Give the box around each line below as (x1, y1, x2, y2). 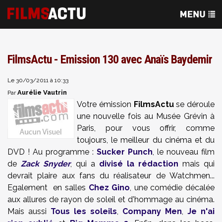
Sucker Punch (97, 147, 153, 157)
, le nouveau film (153, 147, 215, 157)
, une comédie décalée (130, 183, 215, 192)
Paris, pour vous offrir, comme (77, 123, 215, 133)
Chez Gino (88, 183, 130, 192)
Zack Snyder (21, 159, 70, 168)
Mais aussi (7, 207, 51, 216)
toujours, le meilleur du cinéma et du (77, 135, 215, 145)
